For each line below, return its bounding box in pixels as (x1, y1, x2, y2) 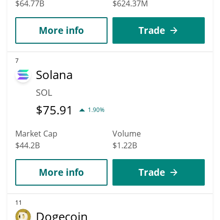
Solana (36, 66, 73, 82)
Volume (112, 128, 141, 139)
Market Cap (15, 128, 57, 139)
